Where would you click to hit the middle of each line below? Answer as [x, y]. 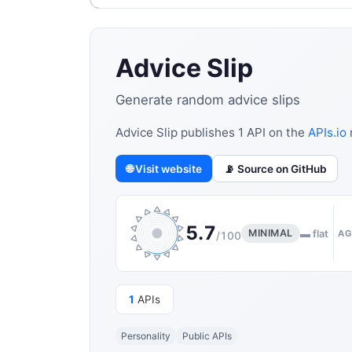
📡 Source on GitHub [275, 169]
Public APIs [207, 335]
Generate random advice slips [208, 100]
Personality [146, 335]
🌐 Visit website [164, 169]
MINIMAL [271, 233]
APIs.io [327, 133]
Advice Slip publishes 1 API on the [212, 133]
